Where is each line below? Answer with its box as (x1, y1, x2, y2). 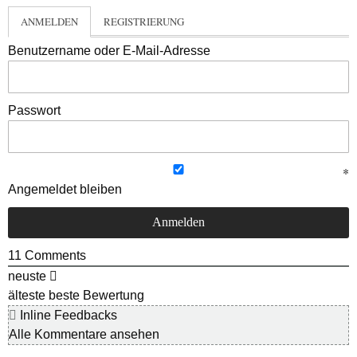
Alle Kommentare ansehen (9, 327, 159, 341)
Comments (22, 248, 86, 262)
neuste (8, 269, 46, 283)
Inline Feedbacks (17, 308, 117, 322)
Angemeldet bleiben (8, 182, 122, 196)
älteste (8, 288, 45, 302)
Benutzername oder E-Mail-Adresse (8, 43, 210, 57)
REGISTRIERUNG (104, 14, 184, 29)
